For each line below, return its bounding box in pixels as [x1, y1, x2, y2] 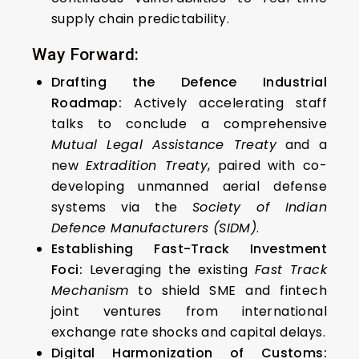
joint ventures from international [51, 302, 327, 321]
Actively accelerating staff [122, 94, 327, 112]
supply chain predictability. [51, 10, 230, 28]
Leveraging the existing [83, 260, 255, 279]
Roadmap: [51, 94, 123, 112]
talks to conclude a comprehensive [51, 115, 327, 133]
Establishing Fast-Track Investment [51, 240, 327, 258]
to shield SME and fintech [128, 281, 327, 300]
